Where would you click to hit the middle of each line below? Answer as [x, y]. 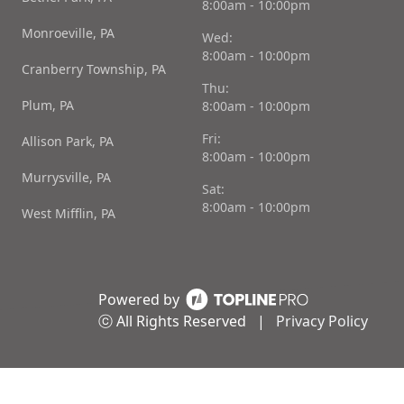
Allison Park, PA [68, 142]
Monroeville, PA [68, 33]
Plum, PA [48, 106]
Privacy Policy [322, 321]
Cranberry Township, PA [94, 69]
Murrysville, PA [66, 178]
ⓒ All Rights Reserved [174, 321]
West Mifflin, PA [69, 214]
